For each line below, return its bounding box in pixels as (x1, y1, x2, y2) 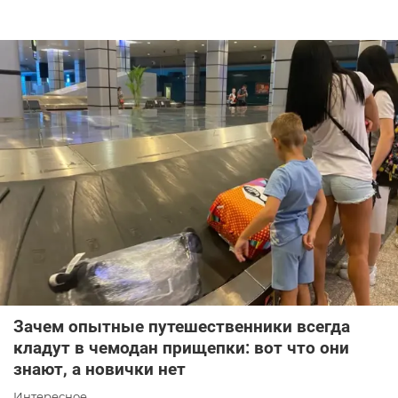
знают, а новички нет (13, 359, 186, 380)
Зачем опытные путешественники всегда (13, 316, 350, 338)
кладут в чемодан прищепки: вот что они (13, 338, 349, 359)
